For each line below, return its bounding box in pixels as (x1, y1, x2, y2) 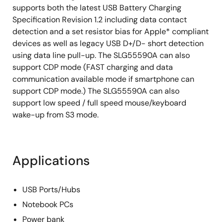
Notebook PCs (22, 199, 73, 210)
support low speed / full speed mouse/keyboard (12, 98, 186, 108)
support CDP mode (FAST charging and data (12, 62, 173, 72)
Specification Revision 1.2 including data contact (12, 14, 187, 25)
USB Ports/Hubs (22, 184, 80, 195)
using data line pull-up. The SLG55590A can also (12, 50, 190, 60)
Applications (12, 152, 90, 169)
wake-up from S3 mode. (12, 110, 99, 120)
